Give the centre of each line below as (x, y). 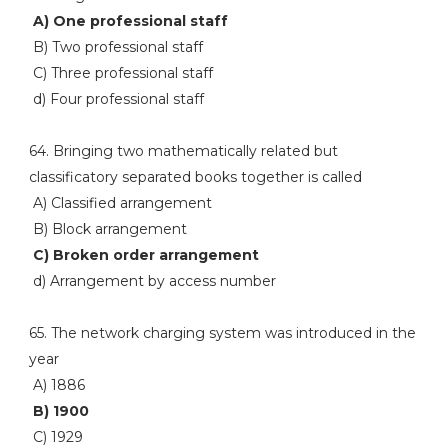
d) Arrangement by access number (152, 281)
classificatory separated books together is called (195, 177)
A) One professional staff (128, 21)
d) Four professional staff (116, 99)
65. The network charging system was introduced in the (222, 333)
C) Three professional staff (120, 73)
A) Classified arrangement (120, 203)
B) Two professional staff (115, 47)
